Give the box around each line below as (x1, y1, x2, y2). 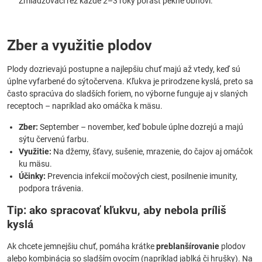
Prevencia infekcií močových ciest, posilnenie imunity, (46, 171, 237, 181)
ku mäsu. (19, 159, 52, 168)
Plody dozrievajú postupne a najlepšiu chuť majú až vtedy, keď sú (7, 64, 240, 74)
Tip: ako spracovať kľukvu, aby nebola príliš (7, 204, 226, 217)
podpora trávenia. (19, 184, 84, 193)
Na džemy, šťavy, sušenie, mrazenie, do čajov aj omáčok (51, 147, 253, 156)
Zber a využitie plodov (7, 37, 152, 54)
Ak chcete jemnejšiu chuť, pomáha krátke (7, 242, 156, 251)
